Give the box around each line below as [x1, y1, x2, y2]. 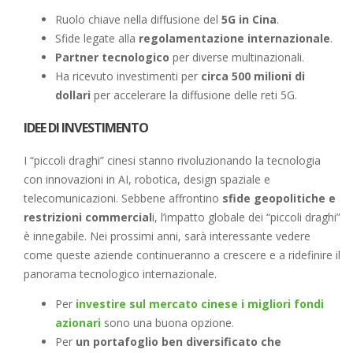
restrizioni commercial [24, 209, 152, 225]
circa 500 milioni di [201, 68, 305, 84]
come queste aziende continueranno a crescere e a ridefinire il [24, 247, 340, 262]
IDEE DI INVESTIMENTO [24, 119, 148, 137]
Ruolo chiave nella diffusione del [55, 11, 221, 27]
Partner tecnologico [55, 49, 169, 65]
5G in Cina [221, 11, 277, 27]
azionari [55, 314, 101, 330]
